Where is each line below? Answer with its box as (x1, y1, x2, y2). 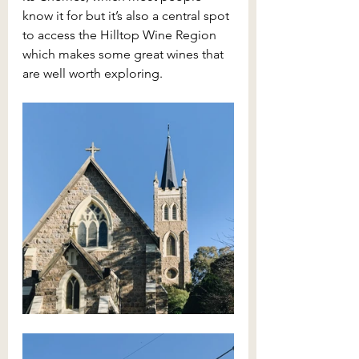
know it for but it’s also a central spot (22, 8, 232, 24)
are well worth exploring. (22, 66, 166, 82)
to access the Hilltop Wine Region (22, 27, 220, 43)
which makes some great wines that (22, 46, 227, 63)
